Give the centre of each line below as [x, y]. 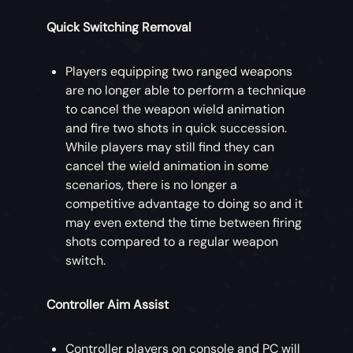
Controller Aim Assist [108, 305]
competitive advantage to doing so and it [184, 204]
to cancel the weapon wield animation [175, 110]
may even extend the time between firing [184, 223]
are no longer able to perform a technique [186, 91]
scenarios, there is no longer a [152, 185]
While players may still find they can [170, 147]
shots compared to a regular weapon [172, 242]
